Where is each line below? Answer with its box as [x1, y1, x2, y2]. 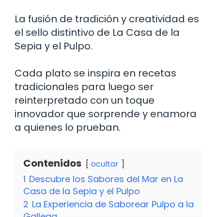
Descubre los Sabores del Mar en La [29, 172, 183, 185]
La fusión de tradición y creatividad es [15, 12, 199, 26]
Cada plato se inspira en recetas [15, 66, 176, 80]
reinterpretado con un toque [15, 93, 155, 107]
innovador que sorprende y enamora [15, 107, 197, 121]
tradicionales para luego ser [15, 79, 154, 93]
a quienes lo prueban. [15, 120, 121, 134]
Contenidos [23, 156, 81, 170]
